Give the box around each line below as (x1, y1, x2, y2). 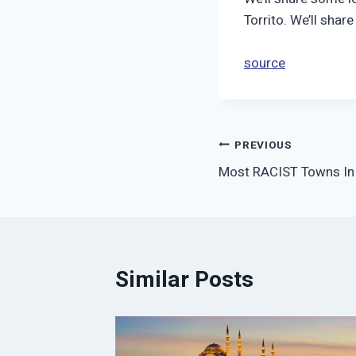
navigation (218, 165, 325, 199)
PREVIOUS (234, 137, 292, 153)
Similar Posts (115, 264, 253, 297)
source (244, 53, 285, 74)
